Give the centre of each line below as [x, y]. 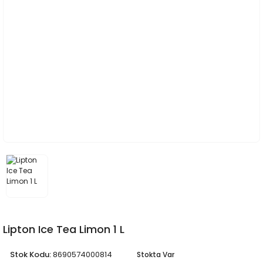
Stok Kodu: [31, 254]
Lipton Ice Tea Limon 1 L [64, 229]
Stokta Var [156, 254]
